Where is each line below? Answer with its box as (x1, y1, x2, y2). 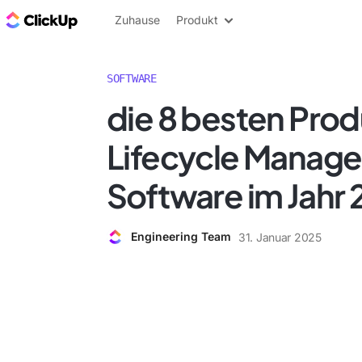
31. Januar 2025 (238, 229, 322, 244)
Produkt (176, 13, 218, 27)
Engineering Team (131, 229, 231, 243)
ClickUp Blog (81, 11, 162, 28)
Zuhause (115, 13, 160, 27)
